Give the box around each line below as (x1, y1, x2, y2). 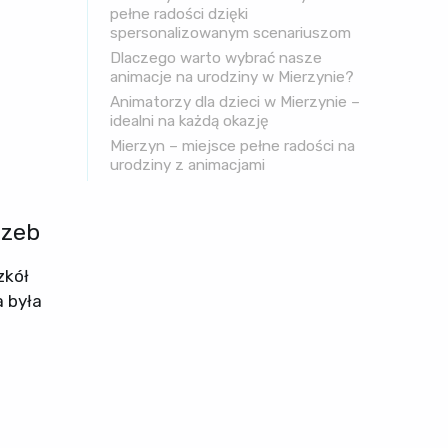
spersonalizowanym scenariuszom (110, 23, 352, 42)
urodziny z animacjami (110, 155, 266, 174)
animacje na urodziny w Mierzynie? (110, 67, 355, 86)
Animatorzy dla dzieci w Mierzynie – (110, 92, 361, 111)
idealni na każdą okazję (110, 111, 270, 130)
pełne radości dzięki (110, 4, 249, 23)
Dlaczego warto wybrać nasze (110, 48, 323, 67)
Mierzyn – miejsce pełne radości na (110, 136, 356, 155)
